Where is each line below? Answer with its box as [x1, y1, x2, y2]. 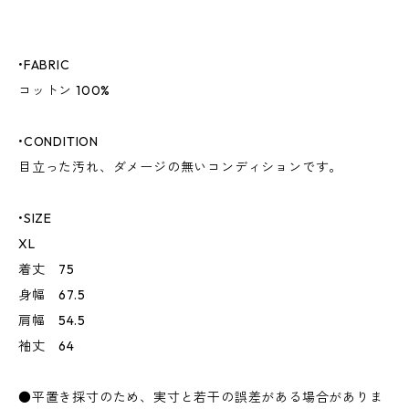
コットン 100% [18, 82, 111, 99]
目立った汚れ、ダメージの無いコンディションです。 [18, 159, 343, 175]
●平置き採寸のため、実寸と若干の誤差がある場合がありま [18, 389, 383, 405]
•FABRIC [18, 57, 70, 73]
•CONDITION [18, 133, 99, 150]
